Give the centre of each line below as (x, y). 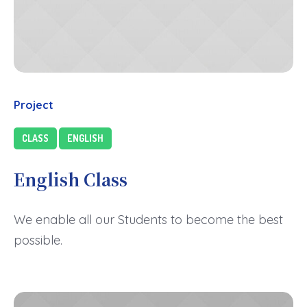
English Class (71, 179)
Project (34, 105)
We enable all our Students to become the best (148, 220)
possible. (38, 240)
